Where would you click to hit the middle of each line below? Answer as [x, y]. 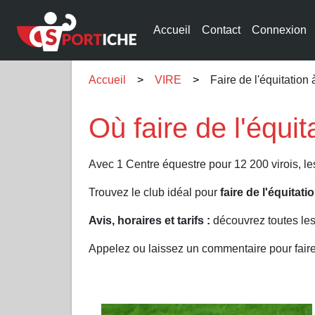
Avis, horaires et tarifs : [149, 220]
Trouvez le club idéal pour [154, 192]
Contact [221, 30]
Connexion [279, 30]
